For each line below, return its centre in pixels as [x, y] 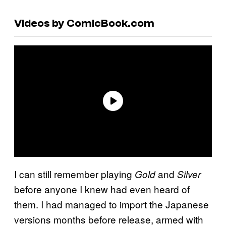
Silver [189, 174]
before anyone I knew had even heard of [102, 189]
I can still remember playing [74, 174]
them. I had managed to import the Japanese [111, 204]
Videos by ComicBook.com [84, 23]
